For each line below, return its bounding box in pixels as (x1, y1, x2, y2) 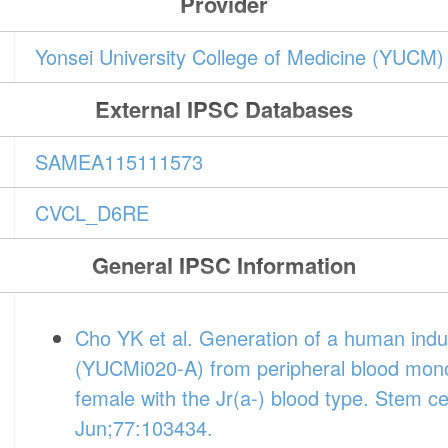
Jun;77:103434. (75, 413, 214, 443)
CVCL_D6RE (35, 198, 150, 228)
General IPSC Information (91, 249, 356, 282)
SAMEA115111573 (35, 147, 204, 177)
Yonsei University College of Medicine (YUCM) (35, 42, 445, 72)
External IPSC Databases (94, 93, 353, 126)
